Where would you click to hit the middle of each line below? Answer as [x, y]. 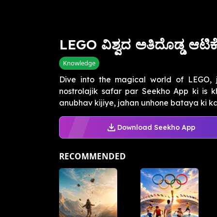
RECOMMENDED [93, 156]
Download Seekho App [156, 127]
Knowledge [79, 63]
